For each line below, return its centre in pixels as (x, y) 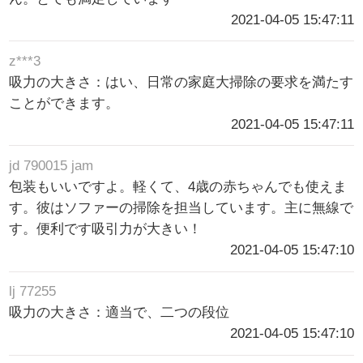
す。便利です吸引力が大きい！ (106, 229)
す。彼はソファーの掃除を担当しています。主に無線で (181, 208)
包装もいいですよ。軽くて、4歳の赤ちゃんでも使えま (178, 187)
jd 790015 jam (51, 166)
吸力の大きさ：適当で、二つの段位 (120, 313)
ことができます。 (64, 104)
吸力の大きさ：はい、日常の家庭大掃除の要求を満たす (181, 83)
